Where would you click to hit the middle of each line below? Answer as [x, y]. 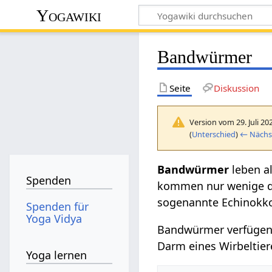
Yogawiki [69, 15]
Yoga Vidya [54, 218]
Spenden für [58, 206]
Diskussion [236, 88]
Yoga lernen [57, 255]
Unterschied [214, 134]
